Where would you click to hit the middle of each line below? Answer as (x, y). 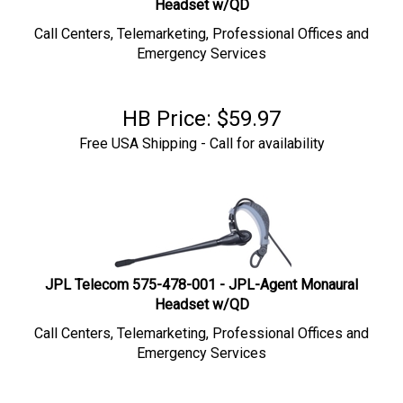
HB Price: (167, 110)
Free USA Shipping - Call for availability (201, 134)
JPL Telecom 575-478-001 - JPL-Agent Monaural (201, 276)
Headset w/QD (201, 296)
